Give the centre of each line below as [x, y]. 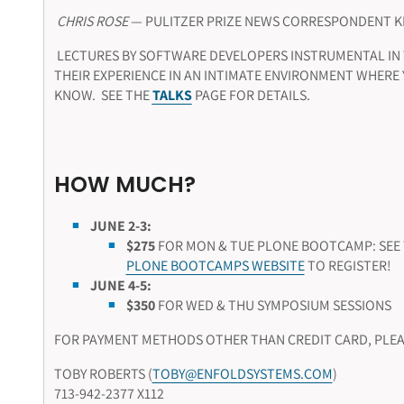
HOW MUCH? [124, 185]
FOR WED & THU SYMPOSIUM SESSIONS [273, 306]
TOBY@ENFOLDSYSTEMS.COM [242, 374]
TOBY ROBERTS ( [103, 374]
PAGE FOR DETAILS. [251, 96]
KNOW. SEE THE [103, 96]
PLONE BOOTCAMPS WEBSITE [215, 266]
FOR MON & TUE [206, 246]
